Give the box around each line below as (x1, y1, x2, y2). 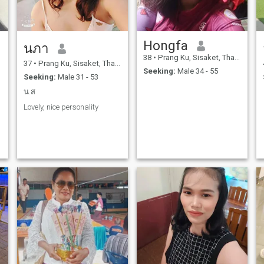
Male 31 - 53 (55, 72, 98, 81)
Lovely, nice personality (23, 102, 98, 111)
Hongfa (143, 38, 188, 54)
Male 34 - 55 (175, 66, 218, 75)
